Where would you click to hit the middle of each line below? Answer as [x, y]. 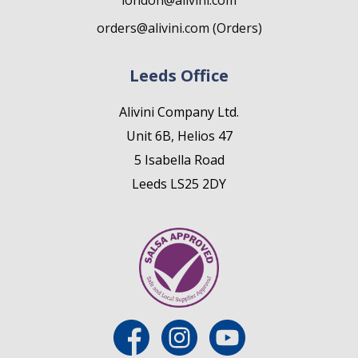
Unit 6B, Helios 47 [179, 136]
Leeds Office [179, 76]
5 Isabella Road [179, 160]
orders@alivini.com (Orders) [179, 28]
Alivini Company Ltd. [179, 112]
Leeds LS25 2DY [179, 184]
